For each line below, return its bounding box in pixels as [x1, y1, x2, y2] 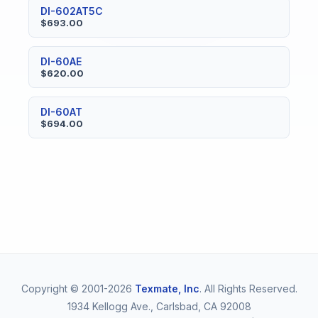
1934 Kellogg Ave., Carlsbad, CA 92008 [67, 300, 251, 312]
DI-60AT [40, 106, 82, 118]
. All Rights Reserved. [199, 283, 297, 295]
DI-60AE [40, 55, 82, 67]
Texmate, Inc [134, 283, 199, 295]
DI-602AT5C [40, 5, 103, 17]
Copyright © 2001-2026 [21, 283, 135, 295]
